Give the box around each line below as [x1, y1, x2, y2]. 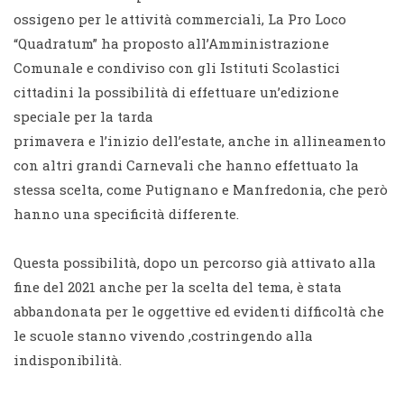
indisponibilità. [14, 350, 122, 369]
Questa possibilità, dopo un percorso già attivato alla [14, 252, 376, 271]
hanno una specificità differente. [14, 204, 239, 223]
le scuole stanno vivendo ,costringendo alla [14, 326, 313, 344]
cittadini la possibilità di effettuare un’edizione [14, 82, 339, 101]
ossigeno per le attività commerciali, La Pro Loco [14, 9, 346, 28]
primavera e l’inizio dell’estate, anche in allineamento [14, 131, 386, 150]
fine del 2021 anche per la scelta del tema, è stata [14, 277, 342, 296]
